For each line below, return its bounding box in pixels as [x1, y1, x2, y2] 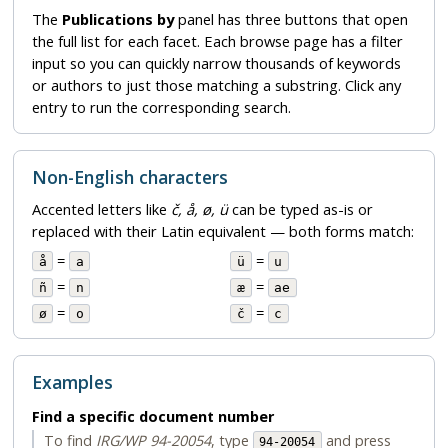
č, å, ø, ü [170, 198, 228, 219]
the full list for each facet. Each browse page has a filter [31, 31, 403, 52]
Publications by [61, 9, 174, 30]
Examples [31, 370, 113, 395]
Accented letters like [31, 198, 171, 219]
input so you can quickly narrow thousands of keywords [31, 53, 401, 74]
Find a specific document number [31, 407, 274, 427]
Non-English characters [31, 165, 228, 190]
